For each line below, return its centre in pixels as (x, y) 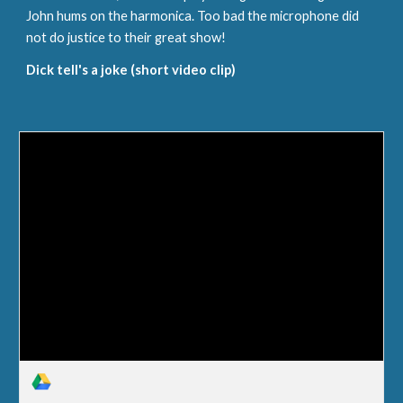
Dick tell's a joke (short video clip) (131, 70)
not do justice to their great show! (126, 37)
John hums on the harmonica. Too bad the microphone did (193, 16)
